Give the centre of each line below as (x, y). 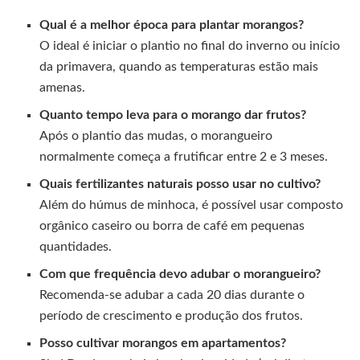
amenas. (63, 87)
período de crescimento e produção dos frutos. (172, 315)
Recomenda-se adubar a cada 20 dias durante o (172, 295)
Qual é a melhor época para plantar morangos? (172, 25)
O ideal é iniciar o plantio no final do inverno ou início (190, 45)
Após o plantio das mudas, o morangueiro (156, 135)
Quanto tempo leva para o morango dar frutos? (173, 115)
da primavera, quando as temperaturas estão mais (179, 66)
